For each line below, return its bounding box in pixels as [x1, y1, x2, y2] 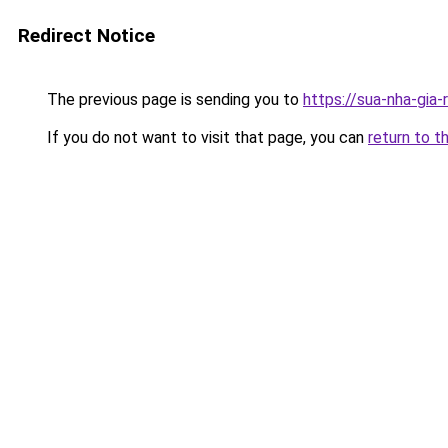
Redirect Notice [18, 24, 155, 47]
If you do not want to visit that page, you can [43, 128, 368, 147]
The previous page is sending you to [43, 90, 303, 109]
